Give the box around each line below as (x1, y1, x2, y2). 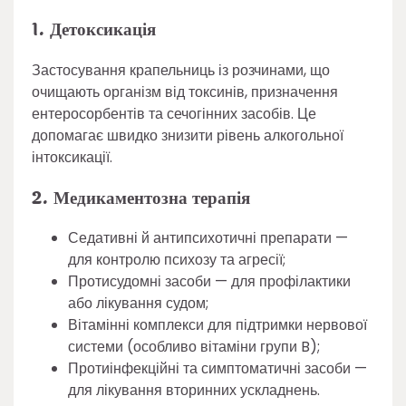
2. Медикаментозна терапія (32, 184, 250, 211)
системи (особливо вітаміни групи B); (68, 336, 320, 358)
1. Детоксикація (32, 16, 156, 43)
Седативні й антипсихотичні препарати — (68, 227, 348, 249)
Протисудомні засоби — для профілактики (68, 271, 351, 293)
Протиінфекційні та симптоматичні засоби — (68, 358, 367, 380)
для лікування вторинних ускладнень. (68, 380, 320, 401)
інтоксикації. (32, 146, 112, 168)
